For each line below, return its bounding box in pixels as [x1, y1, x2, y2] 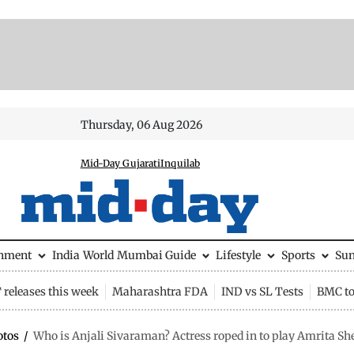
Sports [281, 248, 315, 262]
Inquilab [160, 157, 201, 169]
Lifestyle [216, 248, 261, 262]
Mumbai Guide [116, 248, 196, 262]
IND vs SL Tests [220, 284, 303, 299]
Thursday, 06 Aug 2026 [80, 118, 202, 132]
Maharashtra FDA [111, 284, 208, 299]
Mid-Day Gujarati [80, 157, 161, 169]
